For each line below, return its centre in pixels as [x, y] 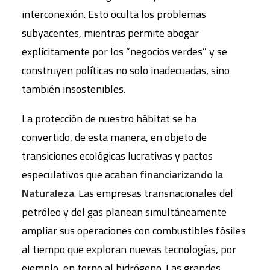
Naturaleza [48, 193]
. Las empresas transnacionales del [154, 193]
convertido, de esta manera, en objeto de [114, 137]
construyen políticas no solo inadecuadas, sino [126, 70]
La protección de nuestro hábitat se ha [109, 118]
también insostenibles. [74, 89]
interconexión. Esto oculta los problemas [114, 14]
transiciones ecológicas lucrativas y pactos [117, 156]
